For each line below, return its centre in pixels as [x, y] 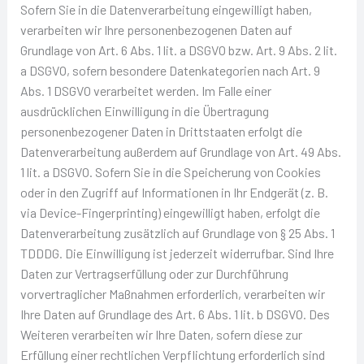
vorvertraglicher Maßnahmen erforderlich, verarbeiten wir [172, 293]
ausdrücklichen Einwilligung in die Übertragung [144, 110]
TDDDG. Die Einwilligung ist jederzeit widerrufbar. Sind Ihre [177, 253]
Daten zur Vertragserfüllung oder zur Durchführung [154, 273]
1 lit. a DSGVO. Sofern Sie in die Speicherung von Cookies [170, 171]
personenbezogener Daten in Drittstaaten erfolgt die [161, 131]
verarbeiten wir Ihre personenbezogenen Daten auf [156, 29]
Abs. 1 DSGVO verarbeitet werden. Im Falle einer [145, 90]
